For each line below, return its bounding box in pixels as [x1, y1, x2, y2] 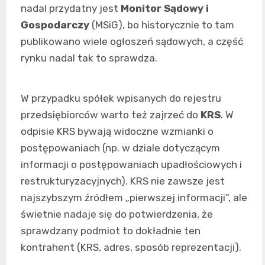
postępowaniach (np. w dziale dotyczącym [21, 142, 220, 154]
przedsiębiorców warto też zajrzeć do [21, 109, 201, 121]
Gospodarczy [21, 19, 89, 31]
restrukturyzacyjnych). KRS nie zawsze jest [21, 175, 225, 187]
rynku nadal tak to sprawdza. [21, 52, 157, 64]
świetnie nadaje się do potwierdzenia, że [21, 208, 213, 220]
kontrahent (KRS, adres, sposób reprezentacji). [21, 241, 241, 253]
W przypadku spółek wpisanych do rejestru [21, 92, 221, 104]
